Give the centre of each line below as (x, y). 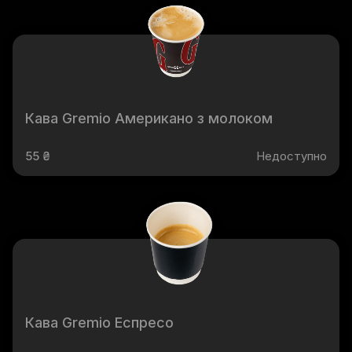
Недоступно (291, 156)
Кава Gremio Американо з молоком (149, 118)
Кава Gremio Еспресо (99, 323)
